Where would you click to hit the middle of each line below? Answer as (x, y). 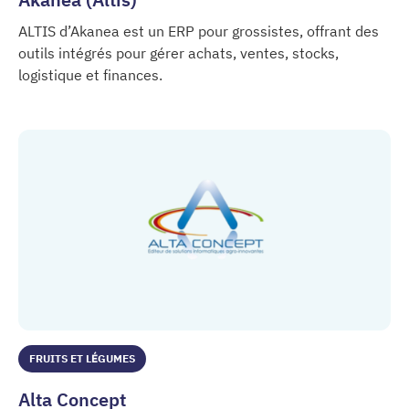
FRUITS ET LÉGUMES (82, 359)
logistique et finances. (90, 74)
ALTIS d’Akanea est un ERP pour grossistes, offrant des (199, 31)
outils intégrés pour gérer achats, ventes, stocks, (178, 52)
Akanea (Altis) (63, 95)
